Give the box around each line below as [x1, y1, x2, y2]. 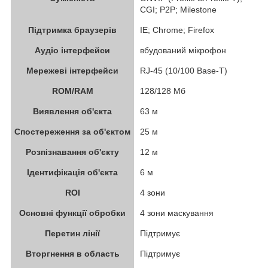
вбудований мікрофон [140, 45, 226, 55]
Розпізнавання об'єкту [26, 147, 119, 157]
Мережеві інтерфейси [26, 65, 118, 75]
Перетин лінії [45, 228, 100, 238]
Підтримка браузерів [28, 25, 117, 35]
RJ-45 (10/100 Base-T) [140, 65, 227, 75]
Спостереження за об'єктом [14, 126, 130, 136]
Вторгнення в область [25, 248, 120, 258]
